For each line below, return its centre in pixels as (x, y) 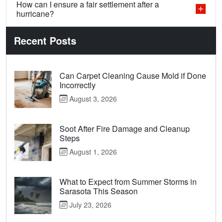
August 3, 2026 (92, 99)
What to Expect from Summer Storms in (128, 182)
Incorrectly (78, 85)
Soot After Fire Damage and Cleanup (125, 129)
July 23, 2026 (89, 205)
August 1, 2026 (92, 152)
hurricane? (35, 14)
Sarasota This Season (99, 191)
